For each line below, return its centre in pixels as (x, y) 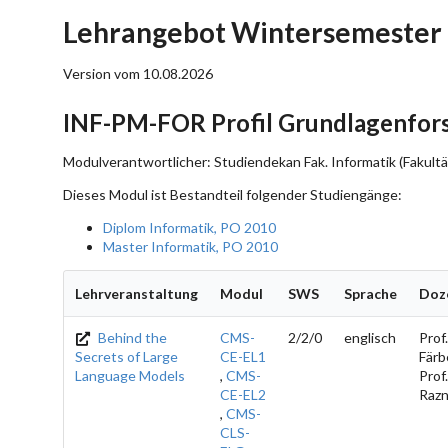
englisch (370, 337)
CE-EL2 (243, 394)
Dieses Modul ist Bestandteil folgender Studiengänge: (232, 194)
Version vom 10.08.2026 (138, 73)
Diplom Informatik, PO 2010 (189, 227)
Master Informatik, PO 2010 (190, 246)
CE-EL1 (243, 356)
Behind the (131, 337)
